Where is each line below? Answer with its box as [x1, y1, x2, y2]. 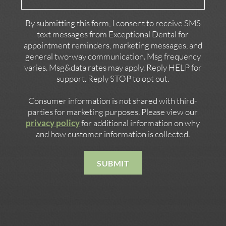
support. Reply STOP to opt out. [56, 73, 169, 84]
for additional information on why [80, 118, 200, 129]
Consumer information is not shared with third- [28, 95, 198, 106]
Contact [21, 3, 50, 13]
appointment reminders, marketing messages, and [23, 40, 202, 51]
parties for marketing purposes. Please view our [28, 106, 198, 118]
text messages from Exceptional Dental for [37, 29, 189, 40]
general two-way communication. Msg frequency [25, 51, 201, 62]
